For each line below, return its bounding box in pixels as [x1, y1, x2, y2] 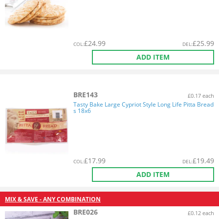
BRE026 [73, 207, 98, 217]
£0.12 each [188, 209, 214, 217]
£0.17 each [188, 91, 214, 99]
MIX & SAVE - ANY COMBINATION [5, 195, 101, 203]
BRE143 [73, 90, 98, 99]
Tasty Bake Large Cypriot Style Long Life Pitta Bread [73, 100, 214, 109]
